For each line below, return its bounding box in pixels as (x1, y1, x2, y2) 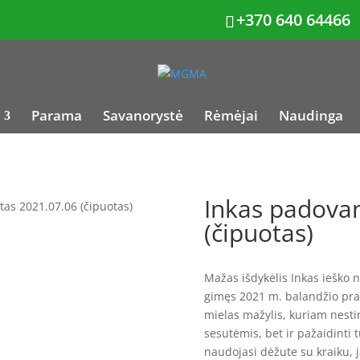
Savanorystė (103, 106, 183, 125)
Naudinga (279, 106, 343, 125)
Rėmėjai (204, 106, 258, 125)
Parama (31, 106, 82, 125)
